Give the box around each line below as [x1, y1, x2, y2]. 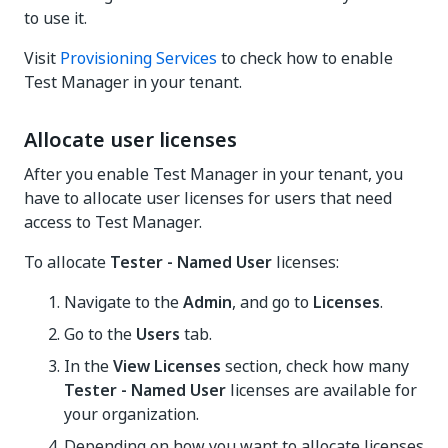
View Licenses [113, 354, 221, 378]
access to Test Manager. [24, 210, 202, 234]
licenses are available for [226, 378, 417, 402]
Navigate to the [64, 290, 183, 314]
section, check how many [221, 354, 409, 378]
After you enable [24, 162, 153, 186]
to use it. [24, 6, 87, 30]
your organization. [64, 402, 199, 426]
